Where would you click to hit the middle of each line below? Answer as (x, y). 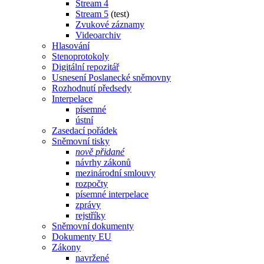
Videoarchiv (98, 35)
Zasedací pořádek (85, 130)
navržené (92, 258)
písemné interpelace (112, 194)
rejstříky (90, 215)
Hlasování (71, 45)
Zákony (66, 247)
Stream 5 (92, 14)
